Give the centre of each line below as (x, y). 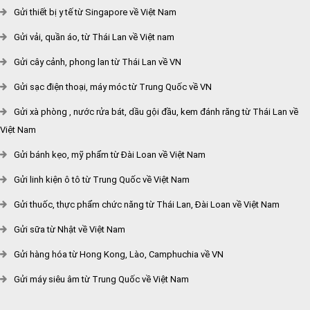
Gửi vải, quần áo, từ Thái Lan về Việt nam (94, 37)
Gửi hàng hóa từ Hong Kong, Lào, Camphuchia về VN (119, 254)
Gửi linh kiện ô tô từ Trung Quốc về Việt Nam (102, 180)
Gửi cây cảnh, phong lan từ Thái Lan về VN (98, 62)
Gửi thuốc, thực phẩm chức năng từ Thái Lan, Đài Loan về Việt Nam (147, 204)
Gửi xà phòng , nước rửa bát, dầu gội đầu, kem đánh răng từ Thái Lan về (156, 112)
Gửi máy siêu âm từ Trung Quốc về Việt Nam (101, 279)
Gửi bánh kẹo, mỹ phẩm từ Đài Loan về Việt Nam (110, 155)
